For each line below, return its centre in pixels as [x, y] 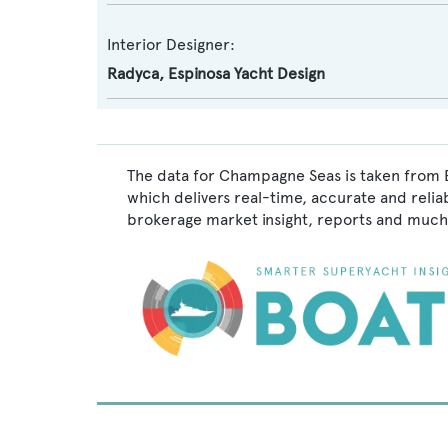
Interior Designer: [171, 44]
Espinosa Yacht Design [246, 73]
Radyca [133, 73]
